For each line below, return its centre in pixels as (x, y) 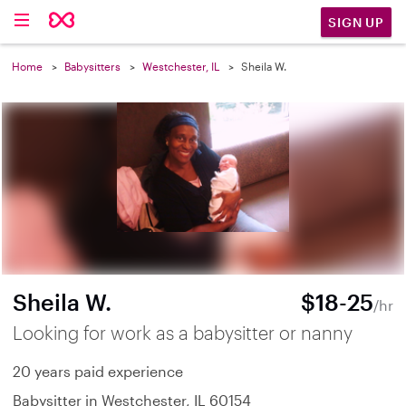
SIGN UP (356, 22)
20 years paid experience (98, 371)
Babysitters (92, 66)
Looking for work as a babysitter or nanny (183, 333)
